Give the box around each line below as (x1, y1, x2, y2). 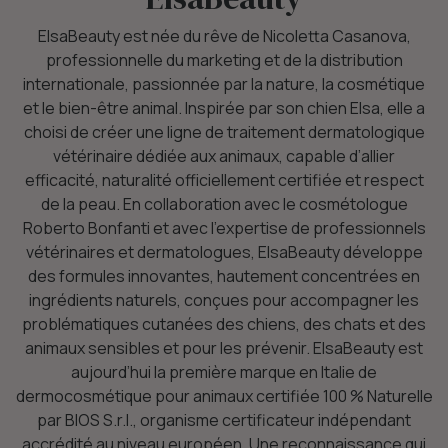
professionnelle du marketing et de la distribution (45, 49, 403, 71)
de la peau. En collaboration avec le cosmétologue (40, 193, 408, 215)
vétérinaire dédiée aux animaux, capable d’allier (53, 145, 395, 167)
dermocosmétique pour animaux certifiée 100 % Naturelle (15, 385, 433, 407)
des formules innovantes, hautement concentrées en (28, 265, 420, 287)
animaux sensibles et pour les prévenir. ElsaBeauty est (25, 337, 423, 359)
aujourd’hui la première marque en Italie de (71, 361, 377, 383)
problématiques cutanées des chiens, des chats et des (22, 313, 426, 335)
